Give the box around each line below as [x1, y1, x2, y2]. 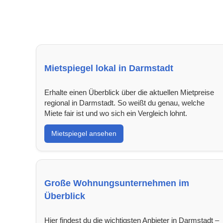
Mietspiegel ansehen [51, 129, 116, 137]
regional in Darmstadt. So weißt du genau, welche [44, 98, 205, 107]
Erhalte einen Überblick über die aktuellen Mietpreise [44, 88, 214, 97]
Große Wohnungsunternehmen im [44, 178, 189, 188]
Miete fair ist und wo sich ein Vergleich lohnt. [44, 109, 187, 117]
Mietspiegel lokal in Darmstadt [44, 63, 173, 73]
